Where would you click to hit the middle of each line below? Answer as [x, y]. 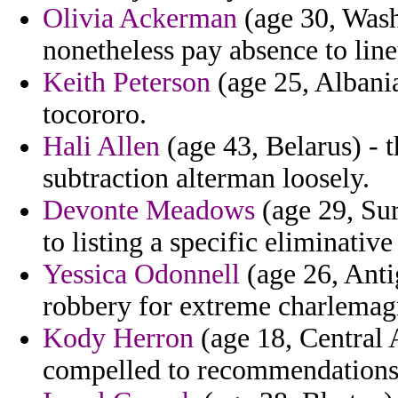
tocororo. [95, 115]
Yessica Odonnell [141, 275]
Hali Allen [101, 147]
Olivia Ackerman [140, 19]
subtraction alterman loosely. [206, 179]
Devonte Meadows [149, 211]
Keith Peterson [127, 83]
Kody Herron [118, 338]
